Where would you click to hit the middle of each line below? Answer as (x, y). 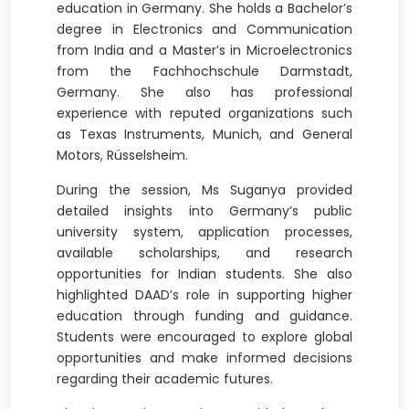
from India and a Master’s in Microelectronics (204, 50)
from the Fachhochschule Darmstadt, (204, 71)
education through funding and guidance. (204, 316)
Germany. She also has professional (204, 92)
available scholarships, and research (204, 253)
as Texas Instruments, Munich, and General (204, 134)
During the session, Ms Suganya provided (204, 190)
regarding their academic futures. (165, 379)
